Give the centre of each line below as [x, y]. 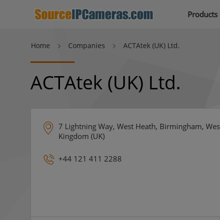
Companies [87, 45]
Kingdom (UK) [82, 136]
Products [203, 14]
